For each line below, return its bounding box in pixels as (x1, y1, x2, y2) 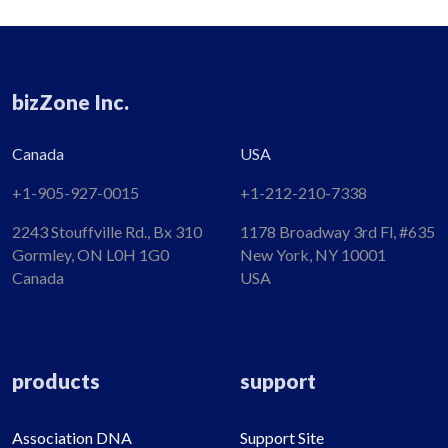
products (12, 369, 100, 394)
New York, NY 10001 (240, 245, 386, 265)
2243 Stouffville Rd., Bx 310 (12, 222, 202, 242)
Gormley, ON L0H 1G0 (12, 245, 169, 265)
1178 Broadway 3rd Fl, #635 (240, 222, 435, 242)
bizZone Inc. (12, 89, 129, 114)
